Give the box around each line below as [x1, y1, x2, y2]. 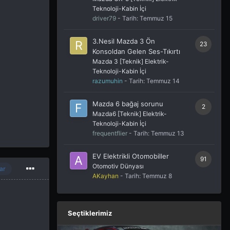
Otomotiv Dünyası [92, 162, 144, 170]
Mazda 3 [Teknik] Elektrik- [92, 57, 169, 66]
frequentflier [92, 129, 127, 138]
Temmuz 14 [146, 77, 180, 85]
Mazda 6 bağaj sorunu [92, 100, 163, 108]
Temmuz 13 [151, 129, 184, 138]
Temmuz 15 [140, 14, 172, 23]
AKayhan [92, 172, 119, 180]
